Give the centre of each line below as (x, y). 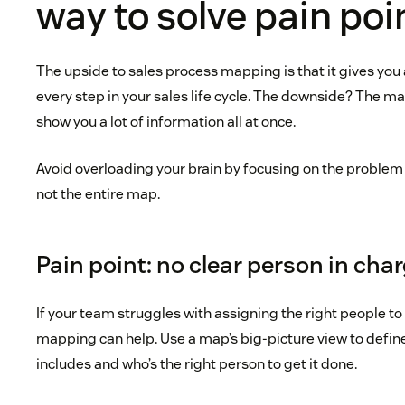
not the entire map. (99, 194)
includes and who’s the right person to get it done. (197, 364)
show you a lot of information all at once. (166, 122)
